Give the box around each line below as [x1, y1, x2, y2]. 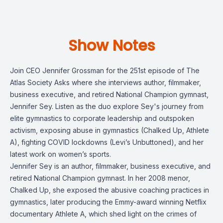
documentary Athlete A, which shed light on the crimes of [10, 210, 197, 218]
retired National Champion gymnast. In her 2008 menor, [10, 174, 190, 182]
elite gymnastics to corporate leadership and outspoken [10, 114, 194, 122]
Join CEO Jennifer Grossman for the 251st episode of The [10, 66, 200, 75]
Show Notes [68, 35, 155, 56]
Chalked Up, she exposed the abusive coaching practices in [10, 186, 209, 194]
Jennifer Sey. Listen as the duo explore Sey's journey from [10, 102, 204, 111]
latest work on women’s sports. [10, 150, 111, 158]
